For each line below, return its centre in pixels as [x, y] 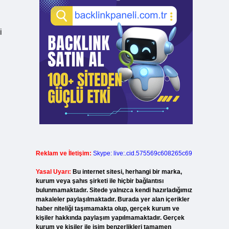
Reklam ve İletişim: [63, 153]
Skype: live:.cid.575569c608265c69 [142, 153]
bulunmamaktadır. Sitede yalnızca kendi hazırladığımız [114, 190]
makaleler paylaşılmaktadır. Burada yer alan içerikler [112, 199]
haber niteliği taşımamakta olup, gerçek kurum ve [107, 209]
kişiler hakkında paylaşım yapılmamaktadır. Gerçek [110, 218]
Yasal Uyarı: [53, 172]
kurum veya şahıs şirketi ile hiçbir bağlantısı [99, 181]
